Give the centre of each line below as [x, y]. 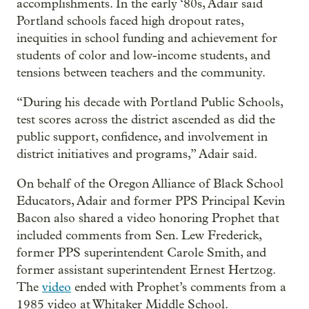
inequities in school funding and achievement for [147, 38]
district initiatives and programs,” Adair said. [137, 154]
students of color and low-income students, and [143, 55]
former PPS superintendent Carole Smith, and [141, 252]
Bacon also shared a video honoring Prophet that [148, 218]
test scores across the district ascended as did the [146, 119]
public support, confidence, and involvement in [142, 137]
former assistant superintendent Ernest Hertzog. [146, 270]
